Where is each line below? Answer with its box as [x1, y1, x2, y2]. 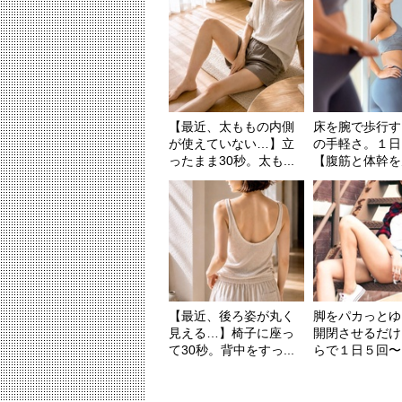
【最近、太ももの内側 [169, 119, 294, 135]
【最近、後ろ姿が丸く [169, 309, 294, 324]
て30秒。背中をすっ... [169, 343, 294, 358]
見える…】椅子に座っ [169, 326, 294, 341]
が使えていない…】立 [169, 136, 294, 152]
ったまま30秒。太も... [169, 153, 294, 169]
